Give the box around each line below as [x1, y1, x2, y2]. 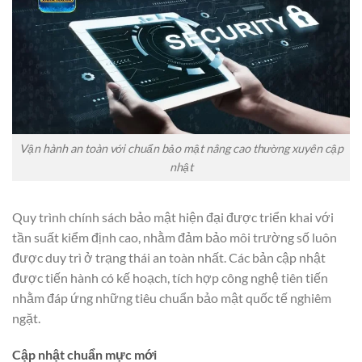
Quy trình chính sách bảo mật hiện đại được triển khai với [12, 208, 334, 225]
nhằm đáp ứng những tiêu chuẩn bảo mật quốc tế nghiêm [12, 289, 331, 305]
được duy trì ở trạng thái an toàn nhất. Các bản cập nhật [12, 249, 326, 265]
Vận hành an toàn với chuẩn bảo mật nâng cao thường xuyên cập [19, 141, 343, 155]
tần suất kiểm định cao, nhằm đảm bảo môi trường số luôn [12, 229, 337, 245]
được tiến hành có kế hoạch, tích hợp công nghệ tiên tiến [12, 269, 328, 285]
